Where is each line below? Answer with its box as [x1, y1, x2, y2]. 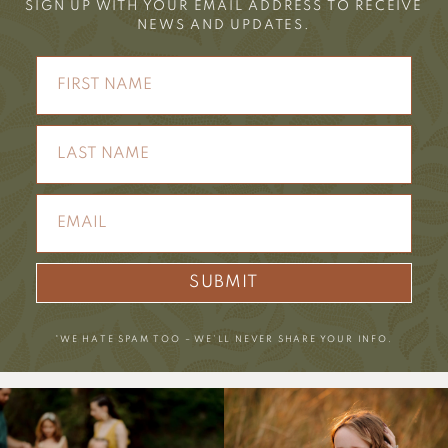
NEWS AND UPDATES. [137, 19, 311, 33]
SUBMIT [189, 274, 259, 292]
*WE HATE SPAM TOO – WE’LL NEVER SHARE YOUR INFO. [55, 335, 393, 345]
